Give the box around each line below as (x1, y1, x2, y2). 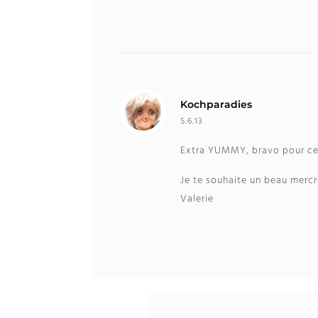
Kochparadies (180, 98, 253, 111)
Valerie (180, 191, 214, 208)
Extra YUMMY (180, 143, 247, 160)
